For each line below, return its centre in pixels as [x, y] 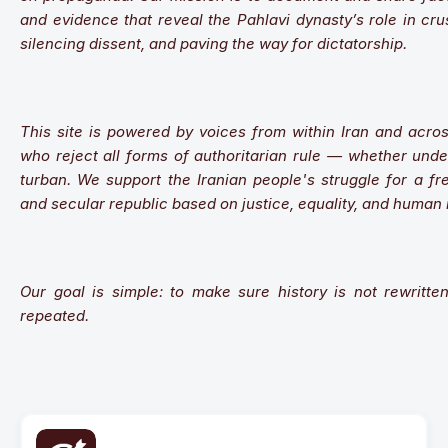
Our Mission [147, 425]
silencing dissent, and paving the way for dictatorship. [213, 43]
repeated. [54, 315]
